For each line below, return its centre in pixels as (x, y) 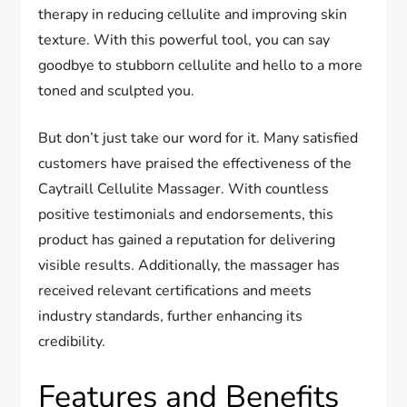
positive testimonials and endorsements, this (186, 214)
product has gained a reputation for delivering (187, 239)
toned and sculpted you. (117, 90)
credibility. (72, 341)
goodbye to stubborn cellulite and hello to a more (201, 65)
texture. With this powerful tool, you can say (184, 40)
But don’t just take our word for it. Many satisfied (199, 138)
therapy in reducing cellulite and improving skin (193, 14)
